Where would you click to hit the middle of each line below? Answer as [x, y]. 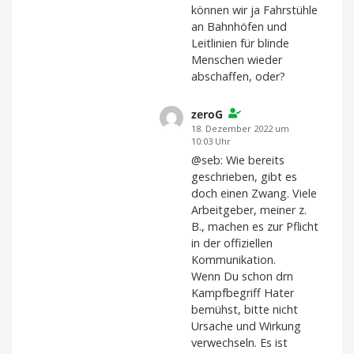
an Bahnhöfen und [239, 26]
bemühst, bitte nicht [245, 310]
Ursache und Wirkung [246, 326]
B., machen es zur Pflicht [255, 227]
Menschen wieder [237, 59]
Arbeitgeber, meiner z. [249, 210]
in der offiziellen [232, 243]
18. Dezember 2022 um [240, 128]
